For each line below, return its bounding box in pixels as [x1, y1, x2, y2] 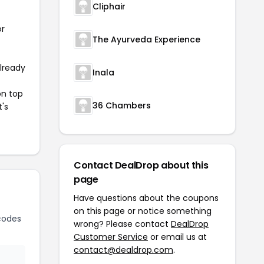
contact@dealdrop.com [74, 244, 173, 256]
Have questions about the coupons [74, 192, 219, 204]
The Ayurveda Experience [93, 34, 200, 45]
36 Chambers [93, 100, 151, 111]
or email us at [148, 231, 207, 243]
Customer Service [74, 231, 148, 243]
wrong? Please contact [74, 218, 171, 230]
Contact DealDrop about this [74, 159, 209, 172]
